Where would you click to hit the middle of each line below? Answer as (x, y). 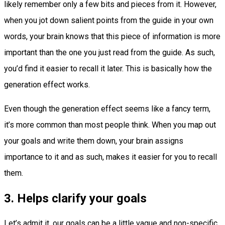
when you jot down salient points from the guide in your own (109, 20)
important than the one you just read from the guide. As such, (109, 52)
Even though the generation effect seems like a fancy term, (107, 108)
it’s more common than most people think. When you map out (110, 125)
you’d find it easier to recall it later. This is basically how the (108, 68)
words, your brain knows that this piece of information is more (112, 36)
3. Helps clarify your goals (77, 198)
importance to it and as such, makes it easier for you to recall (110, 157)
